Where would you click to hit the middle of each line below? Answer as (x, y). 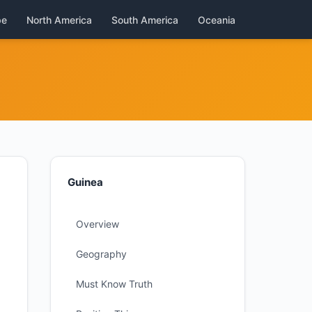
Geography (101, 254)
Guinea (85, 182)
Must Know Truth (114, 284)
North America (59, 19)
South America (145, 19)
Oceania (217, 19)
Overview (97, 224)
